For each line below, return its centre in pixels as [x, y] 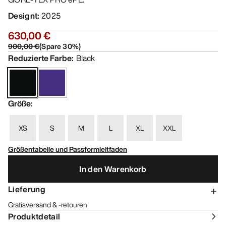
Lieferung [27, 189]
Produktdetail [34, 217]
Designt [23, 16]
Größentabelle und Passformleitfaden [68, 149]
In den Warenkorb [113, 169]
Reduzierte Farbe [40, 58]
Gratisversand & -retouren [48, 205]
